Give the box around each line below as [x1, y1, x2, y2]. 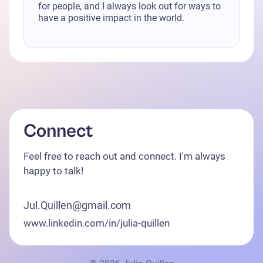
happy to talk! [23, 165, 83, 177]
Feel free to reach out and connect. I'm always [23, 150, 225, 162]
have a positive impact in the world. [38, 12, 184, 23]
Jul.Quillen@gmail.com [23, 199, 131, 211]
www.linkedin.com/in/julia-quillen [23, 217, 170, 229]
